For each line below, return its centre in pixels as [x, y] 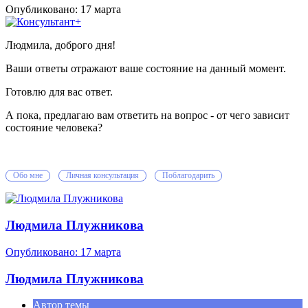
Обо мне [28, 176]
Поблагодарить [188, 176]
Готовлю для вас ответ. [59, 92]
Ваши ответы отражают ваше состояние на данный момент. [146, 69]
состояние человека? [55, 128]
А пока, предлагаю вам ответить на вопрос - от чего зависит [147, 115]
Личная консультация [102, 176]
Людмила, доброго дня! [60, 45]
